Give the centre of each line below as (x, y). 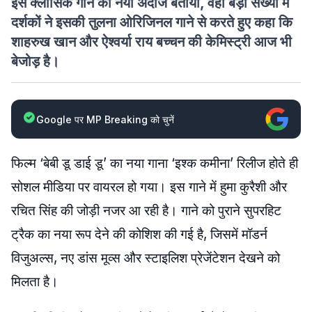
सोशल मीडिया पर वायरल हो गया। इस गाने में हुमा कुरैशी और (149, 187)
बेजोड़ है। (35, 61)
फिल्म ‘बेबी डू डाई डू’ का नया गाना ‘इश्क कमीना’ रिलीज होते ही (155, 163)
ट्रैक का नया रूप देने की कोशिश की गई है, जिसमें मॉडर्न (139, 234)
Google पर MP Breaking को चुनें (105, 119)
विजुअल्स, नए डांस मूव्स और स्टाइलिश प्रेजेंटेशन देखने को (146, 258)
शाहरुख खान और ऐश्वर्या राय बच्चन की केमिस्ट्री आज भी (151, 42)
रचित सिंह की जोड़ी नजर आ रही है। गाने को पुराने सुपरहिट (146, 211)
